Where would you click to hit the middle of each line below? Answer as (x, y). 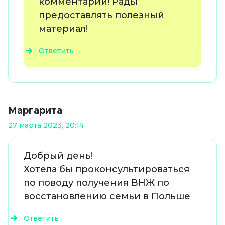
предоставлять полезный (101, 15)
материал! (63, 29)
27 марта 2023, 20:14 (46, 125)
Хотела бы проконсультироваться (106, 170)
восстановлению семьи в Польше (107, 197)
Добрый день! (58, 156)
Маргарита (35, 111)
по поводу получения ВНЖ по (96, 183)
